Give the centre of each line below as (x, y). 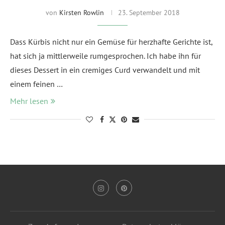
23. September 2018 (149, 13)
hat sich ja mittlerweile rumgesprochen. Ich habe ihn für (105, 56)
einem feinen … (36, 84)
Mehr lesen (29, 101)
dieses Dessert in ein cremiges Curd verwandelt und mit (105, 70)
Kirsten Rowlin (81, 13)
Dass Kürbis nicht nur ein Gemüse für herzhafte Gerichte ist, (111, 42)
